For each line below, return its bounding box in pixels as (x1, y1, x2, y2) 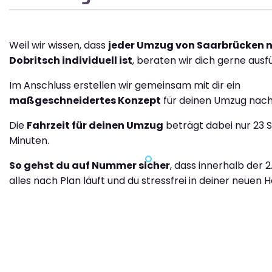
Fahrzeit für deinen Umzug (27, 118, 163, 133)
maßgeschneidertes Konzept (9, 93, 161, 108)
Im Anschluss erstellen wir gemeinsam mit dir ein (9, 78, 240, 93)
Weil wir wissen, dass (9, 38, 108, 53)
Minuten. (9, 134, 49, 148)
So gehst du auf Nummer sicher (9, 158, 170, 173)
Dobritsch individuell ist (9, 53, 132, 68)
